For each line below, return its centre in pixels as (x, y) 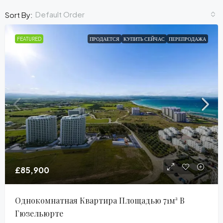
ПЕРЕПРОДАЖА (187, 39)
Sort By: (19, 14)
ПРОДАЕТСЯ (105, 39)
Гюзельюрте (39, 213)
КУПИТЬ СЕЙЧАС (144, 39)
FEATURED (29, 39)
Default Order (60, 14)
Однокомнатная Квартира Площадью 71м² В (100, 200)
